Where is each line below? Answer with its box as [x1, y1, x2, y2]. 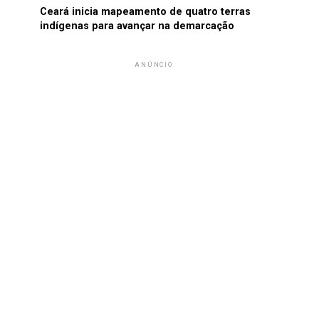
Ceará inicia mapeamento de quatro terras [40, 6, 251, 18]
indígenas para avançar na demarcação [40, 20, 234, 32]
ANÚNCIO [135, 61, 173, 68]
